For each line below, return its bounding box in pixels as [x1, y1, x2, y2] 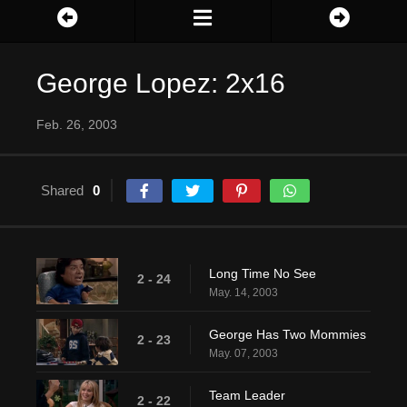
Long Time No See [209, 266, 316, 282]
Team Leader [209, 388, 285, 403]
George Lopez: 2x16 [36, 68, 285, 99]
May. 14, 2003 [209, 286, 278, 300]
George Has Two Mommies [209, 327, 366, 342]
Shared [41, 183, 84, 199]
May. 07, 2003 [209, 347, 278, 361]
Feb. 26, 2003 [36, 117, 117, 133]
